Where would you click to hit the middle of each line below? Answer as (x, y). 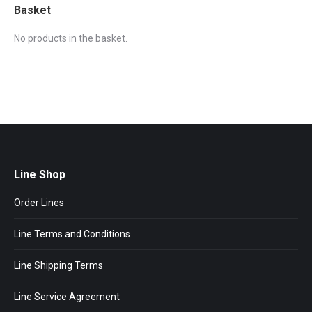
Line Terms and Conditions (72, 234)
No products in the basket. (71, 38)
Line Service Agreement (67, 296)
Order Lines (39, 202)
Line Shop (40, 174)
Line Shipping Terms (58, 265)
